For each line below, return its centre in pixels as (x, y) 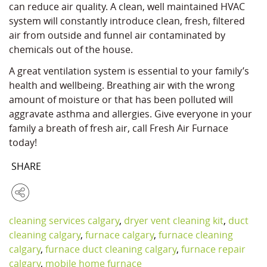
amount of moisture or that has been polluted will (121, 100)
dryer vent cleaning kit (174, 221)
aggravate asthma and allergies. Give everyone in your (131, 114)
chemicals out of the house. (71, 50)
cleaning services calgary (64, 221)
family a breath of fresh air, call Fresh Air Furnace (119, 128)
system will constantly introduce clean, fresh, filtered (127, 21)
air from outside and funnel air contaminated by (117, 35)
